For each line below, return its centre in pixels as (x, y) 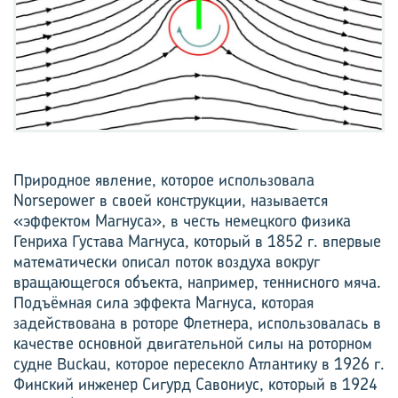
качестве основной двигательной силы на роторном (193, 343)
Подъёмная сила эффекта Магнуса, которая (163, 302)
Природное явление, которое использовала (164, 179)
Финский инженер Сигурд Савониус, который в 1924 (195, 384)
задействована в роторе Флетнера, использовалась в (197, 322)
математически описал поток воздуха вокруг (167, 261)
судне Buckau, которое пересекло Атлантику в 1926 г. (199, 363)
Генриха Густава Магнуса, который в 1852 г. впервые (197, 241)
